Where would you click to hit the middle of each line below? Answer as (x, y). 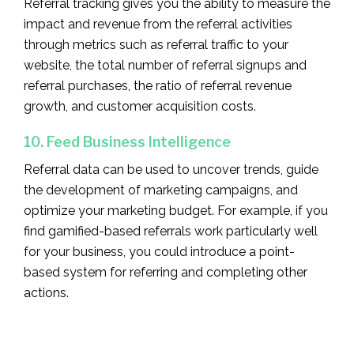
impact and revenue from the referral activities (158, 24)
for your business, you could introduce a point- (159, 251)
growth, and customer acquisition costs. (140, 106)
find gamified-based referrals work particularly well (171, 231)
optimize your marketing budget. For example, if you (176, 210)
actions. (46, 292)
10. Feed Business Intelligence (127, 141)
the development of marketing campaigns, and (161, 190)
